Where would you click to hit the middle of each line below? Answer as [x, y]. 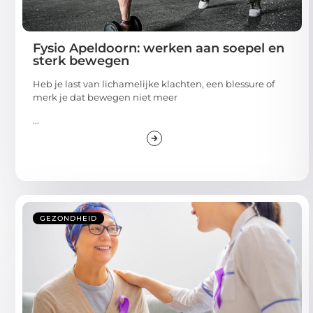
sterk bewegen [81, 60]
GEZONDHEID [68, 219]
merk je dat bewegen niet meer [105, 97]
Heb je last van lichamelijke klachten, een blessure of [154, 83]
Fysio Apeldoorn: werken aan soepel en [159, 48]
